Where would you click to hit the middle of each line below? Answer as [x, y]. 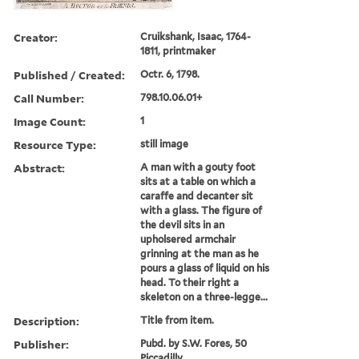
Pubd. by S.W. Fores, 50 [194, 343]
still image [165, 143]
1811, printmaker [178, 50]
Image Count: [50, 121]
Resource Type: [55, 144]
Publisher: [41, 344]
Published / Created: [69, 75]
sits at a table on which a [198, 181]
